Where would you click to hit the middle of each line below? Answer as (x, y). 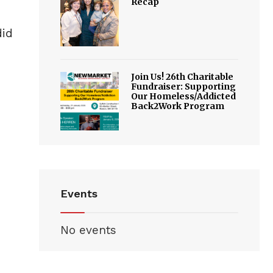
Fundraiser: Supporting (184, 86)
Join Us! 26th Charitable (183, 76)
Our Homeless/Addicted (184, 96)
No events (88, 230)
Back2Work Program (178, 106)
